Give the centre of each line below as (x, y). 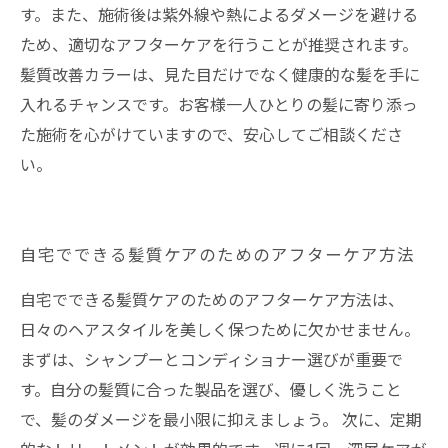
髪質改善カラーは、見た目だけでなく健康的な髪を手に (220, 75)
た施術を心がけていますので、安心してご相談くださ (211, 135)
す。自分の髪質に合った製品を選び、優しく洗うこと (211, 390)
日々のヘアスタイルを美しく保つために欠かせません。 (220, 330)
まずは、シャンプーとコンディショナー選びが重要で (211, 360)
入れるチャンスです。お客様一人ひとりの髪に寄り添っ (219, 105)
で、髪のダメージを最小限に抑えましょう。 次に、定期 (221, 420)
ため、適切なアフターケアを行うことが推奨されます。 (219, 45)
